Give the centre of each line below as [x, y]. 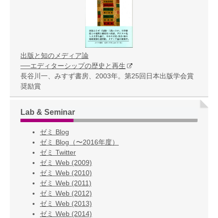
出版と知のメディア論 [54, 55]
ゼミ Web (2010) [66, 173]
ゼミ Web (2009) [66, 162]
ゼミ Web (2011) [66, 183]
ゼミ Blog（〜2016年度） [79, 142]
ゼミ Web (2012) [66, 193]
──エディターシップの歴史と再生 [73, 65]
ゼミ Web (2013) [66, 203]
